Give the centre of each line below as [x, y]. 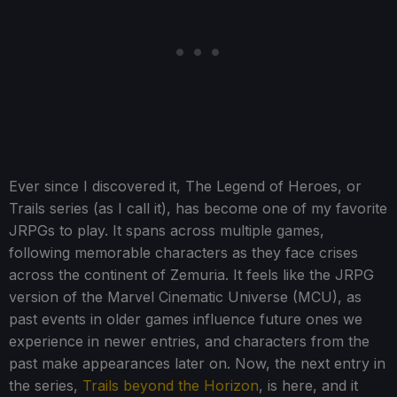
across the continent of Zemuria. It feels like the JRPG [191, 275]
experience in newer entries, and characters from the [189, 342]
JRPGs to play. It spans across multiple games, [167, 231]
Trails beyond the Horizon [171, 386]
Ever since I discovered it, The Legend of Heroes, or [185, 187]
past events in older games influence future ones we [186, 319]
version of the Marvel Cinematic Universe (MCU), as [185, 297]
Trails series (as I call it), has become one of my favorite [198, 209]
